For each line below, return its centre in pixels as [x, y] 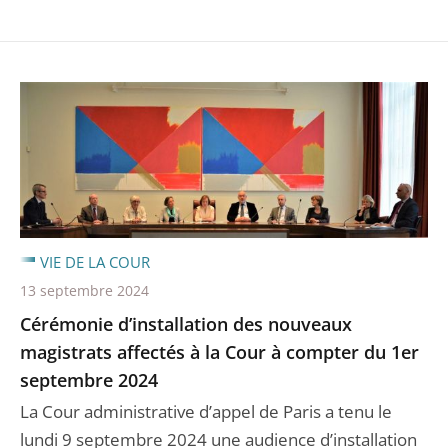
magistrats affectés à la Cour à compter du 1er [219, 352]
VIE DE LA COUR [95, 262]
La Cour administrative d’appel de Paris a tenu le [206, 412]
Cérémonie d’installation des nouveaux [186, 324]
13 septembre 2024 [84, 291]
